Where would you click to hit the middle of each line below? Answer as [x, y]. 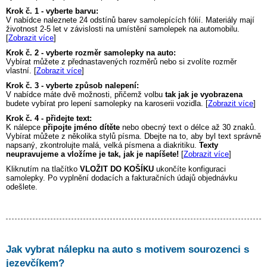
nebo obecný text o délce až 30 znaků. [188, 128]
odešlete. [22, 187]
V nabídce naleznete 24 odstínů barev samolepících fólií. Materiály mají [130, 20]
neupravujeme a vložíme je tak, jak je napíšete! [92, 154]
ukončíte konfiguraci [190, 169]
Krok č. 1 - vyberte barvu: [52, 11]
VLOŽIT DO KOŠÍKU [117, 169]
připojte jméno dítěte [81, 128]
